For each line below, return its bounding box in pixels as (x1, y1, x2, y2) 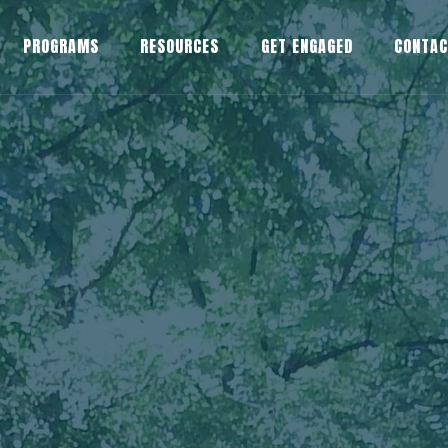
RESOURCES (140, 34, 220, 58)
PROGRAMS (22, 34, 99, 58)
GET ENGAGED (260, 34, 353, 58)
